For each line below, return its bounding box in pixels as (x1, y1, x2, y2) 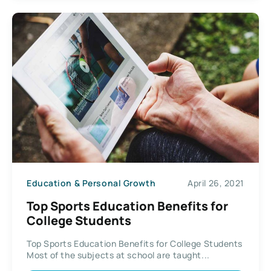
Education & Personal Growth (27, 177, 156, 189)
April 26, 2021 (188, 177, 244, 189)
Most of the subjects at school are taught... (27, 249, 210, 261)
